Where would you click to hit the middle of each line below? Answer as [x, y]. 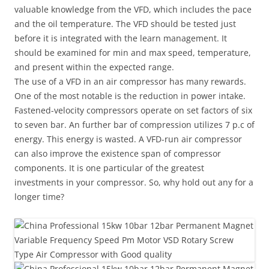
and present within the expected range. [94, 67]
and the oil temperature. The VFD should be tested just [125, 24]
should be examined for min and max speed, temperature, [133, 53]
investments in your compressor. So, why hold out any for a [134, 182]
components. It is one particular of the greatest [109, 168]
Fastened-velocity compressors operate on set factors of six [133, 110]
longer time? [39, 197]
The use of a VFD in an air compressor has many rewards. [130, 81]
